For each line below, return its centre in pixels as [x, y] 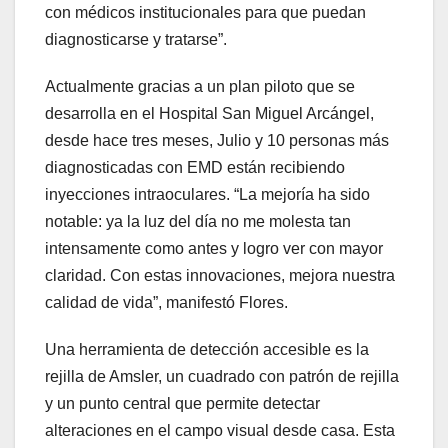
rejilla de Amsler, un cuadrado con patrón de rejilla [222, 377]
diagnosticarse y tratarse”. [136, 40]
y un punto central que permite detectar [182, 404]
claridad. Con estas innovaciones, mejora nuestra [220, 276]
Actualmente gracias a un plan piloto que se [200, 87]
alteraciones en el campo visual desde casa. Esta [220, 431]
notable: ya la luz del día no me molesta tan [198, 222]
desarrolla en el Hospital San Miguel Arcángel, [209, 114]
